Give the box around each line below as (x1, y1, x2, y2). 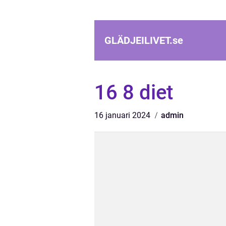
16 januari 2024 (94, 110, 152, 120)
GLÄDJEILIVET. (104, 34, 173, 46)
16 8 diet (94, 81, 173, 104)
